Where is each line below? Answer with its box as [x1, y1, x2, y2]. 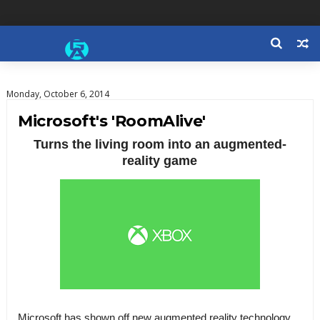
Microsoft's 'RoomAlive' [17, 111, 206, 131]
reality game [122, 154, 198, 168]
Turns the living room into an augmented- [33, 137, 286, 151]
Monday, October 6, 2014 [6, 88, 109, 100]
